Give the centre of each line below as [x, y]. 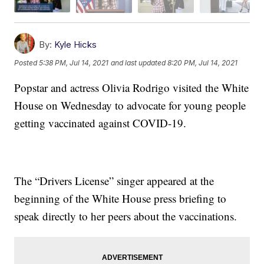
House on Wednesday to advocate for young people [130, 105]
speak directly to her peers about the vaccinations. [126, 216]
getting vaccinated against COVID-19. [100, 123]
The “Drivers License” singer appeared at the [114, 180]
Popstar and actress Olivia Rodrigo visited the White [132, 87]
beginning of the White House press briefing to [121, 198]
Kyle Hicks [76, 44]
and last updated [138, 63]
